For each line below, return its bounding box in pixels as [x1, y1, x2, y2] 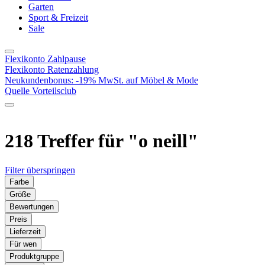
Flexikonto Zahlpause [5, 54, 86, 64]
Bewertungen [9, 202, 54, 211]
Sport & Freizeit [28, 12, 88, 22]
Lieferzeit [9, 227, 41, 236]
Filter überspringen [5, 164, 75, 175]
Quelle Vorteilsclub [5, 86, 76, 96]
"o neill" [128, 130, 198, 152]
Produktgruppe [9, 251, 59, 261]
